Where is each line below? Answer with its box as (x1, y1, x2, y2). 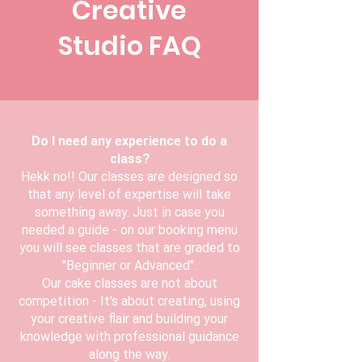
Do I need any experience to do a (32, 133, 227, 149)
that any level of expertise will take (27, 187, 231, 203)
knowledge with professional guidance (19, 329, 239, 345)
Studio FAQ (57, 27, 201, 65)
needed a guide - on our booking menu (21, 222, 238, 238)
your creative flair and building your (31, 311, 228, 327)
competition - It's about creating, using (19, 293, 240, 309)
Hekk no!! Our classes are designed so (21, 169, 238, 185)
